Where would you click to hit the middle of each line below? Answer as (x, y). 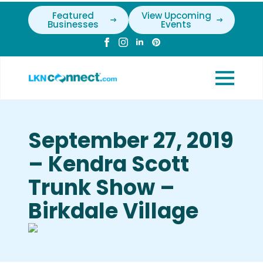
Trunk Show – (102, 188)
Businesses (73, 24)
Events (176, 24)
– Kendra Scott (109, 164)
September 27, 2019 (131, 141)
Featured (73, 16)
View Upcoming (176, 16)
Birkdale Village (113, 211)
